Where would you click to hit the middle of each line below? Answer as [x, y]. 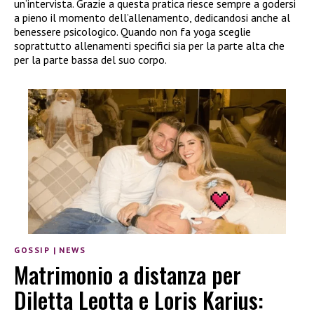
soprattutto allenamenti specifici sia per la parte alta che [149, 45]
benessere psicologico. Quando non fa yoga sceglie [132, 31]
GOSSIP [32, 250]
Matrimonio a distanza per [128, 275]
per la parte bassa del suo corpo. [90, 59]
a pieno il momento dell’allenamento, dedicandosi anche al [152, 17]
